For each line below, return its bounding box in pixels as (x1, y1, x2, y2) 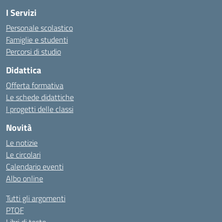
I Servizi (6, 6, 37, 19)
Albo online (6, 172, 43, 184)
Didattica (6, 63, 41, 77)
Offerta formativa (6, 79, 63, 91)
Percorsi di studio (6, 46, 61, 57)
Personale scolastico (6, 22, 73, 34)
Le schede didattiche (6, 91, 74, 103)
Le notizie (6, 137, 38, 149)
